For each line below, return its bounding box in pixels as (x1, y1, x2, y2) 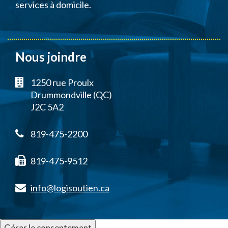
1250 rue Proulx (31, 76, 94, 88)
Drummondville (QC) (31, 89, 112, 100)
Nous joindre (15, 49, 87, 64)
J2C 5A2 (31, 101, 64, 112)
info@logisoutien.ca (31, 182, 109, 193)
